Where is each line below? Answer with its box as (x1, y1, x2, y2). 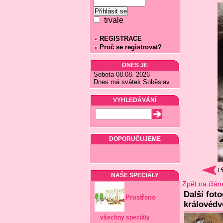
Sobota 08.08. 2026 (93, 71, 150, 78)
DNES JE (121, 62, 148, 69)
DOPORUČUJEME (109, 135, 161, 142)
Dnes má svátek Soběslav (93, 78, 170, 86)
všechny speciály (100, 214, 150, 221)
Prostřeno (125, 194, 156, 201)
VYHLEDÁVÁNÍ (113, 97, 156, 104)
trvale (100, 16, 123, 24)
